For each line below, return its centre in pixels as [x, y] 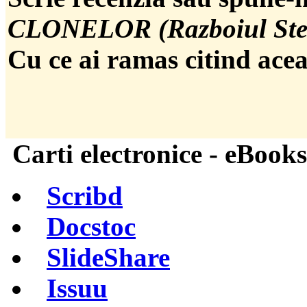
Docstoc [91, 227]
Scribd [85, 196]
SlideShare [108, 258]
